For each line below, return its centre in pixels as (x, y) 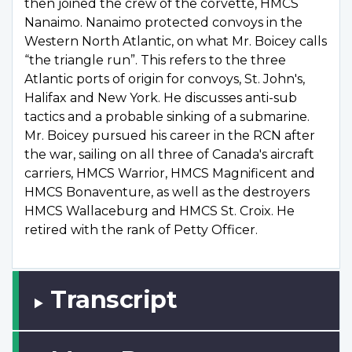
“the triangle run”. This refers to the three (155, 60)
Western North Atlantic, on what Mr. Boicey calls (176, 42)
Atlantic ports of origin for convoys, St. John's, (165, 79)
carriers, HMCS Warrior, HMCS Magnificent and (170, 174)
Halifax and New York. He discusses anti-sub (161, 98)
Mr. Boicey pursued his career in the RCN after (170, 136)
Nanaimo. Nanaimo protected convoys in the (163, 23)
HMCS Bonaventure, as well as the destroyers (167, 192)
